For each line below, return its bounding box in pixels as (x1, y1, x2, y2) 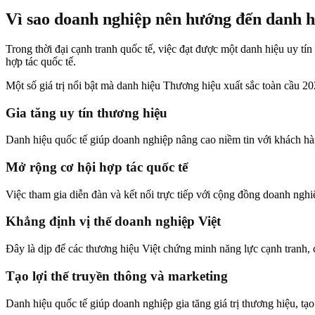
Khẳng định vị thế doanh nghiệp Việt (6, 214, 221, 229)
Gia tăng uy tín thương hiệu (6, 105, 167, 120)
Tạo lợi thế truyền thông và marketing (6, 268, 228, 283)
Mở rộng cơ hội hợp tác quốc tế (6, 160, 188, 174)
